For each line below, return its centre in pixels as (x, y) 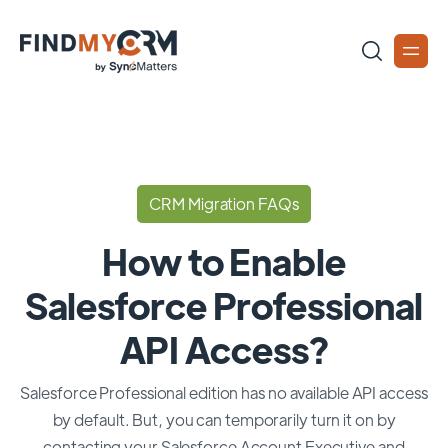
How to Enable (224, 260)
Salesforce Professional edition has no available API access (224, 392)
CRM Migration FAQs (224, 203)
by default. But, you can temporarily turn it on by (224, 419)
